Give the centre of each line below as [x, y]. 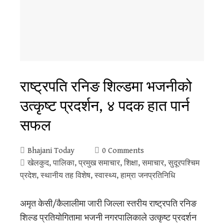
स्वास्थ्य [105, 175]
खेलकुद [38, 163]
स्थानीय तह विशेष [65, 175]
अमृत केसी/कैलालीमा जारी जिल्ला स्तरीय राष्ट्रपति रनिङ [108, 203]
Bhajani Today [51, 150]
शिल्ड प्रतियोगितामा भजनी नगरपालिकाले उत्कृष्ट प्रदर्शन [108, 217]
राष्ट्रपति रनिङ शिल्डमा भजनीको [106, 85]
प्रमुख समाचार [99, 163]
